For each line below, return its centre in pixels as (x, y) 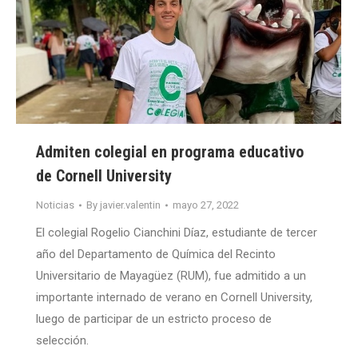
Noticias (55, 205)
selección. (62, 341)
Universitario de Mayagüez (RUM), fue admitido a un (171, 276)
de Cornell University (104, 176)
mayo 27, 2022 (206, 205)
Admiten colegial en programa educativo (170, 152)
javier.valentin (130, 205)
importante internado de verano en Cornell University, (174, 298)
